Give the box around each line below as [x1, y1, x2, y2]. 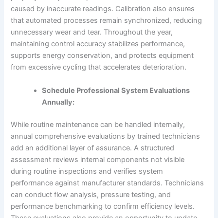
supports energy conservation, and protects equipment [11, 51, 194, 60]
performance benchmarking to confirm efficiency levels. [11, 201, 195, 211]
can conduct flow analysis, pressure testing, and [11, 190, 171, 199]
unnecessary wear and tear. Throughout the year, [11, 28, 173, 37]
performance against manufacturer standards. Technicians [11, 178, 204, 187]
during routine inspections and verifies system [11, 166, 163, 176]
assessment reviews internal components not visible [11, 155, 185, 164]
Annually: [42, 97, 76, 107]
